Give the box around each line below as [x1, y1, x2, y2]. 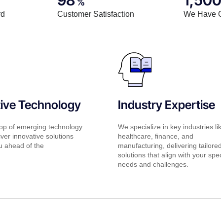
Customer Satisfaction [57, 9, 134, 18]
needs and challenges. [117, 160, 188, 168]
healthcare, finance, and [117, 132, 193, 140]
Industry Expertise [117, 97, 215, 112]
